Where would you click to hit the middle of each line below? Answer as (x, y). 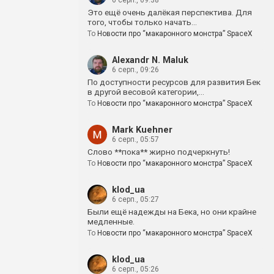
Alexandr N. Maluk (150, 60)
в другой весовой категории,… (146, 92)
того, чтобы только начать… (142, 22)
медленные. (111, 221)
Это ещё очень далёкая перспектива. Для (170, 12)
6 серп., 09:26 (135, 70)
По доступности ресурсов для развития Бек (174, 82)
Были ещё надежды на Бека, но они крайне (172, 212)
